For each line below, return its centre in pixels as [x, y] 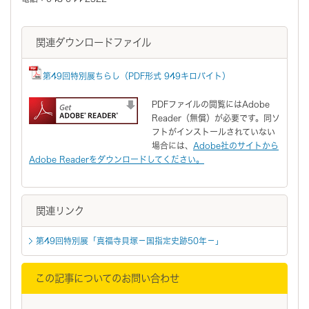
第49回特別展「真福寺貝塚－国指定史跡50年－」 [130, 240]
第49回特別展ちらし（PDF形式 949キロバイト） [137, 76]
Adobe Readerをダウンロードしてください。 [117, 159]
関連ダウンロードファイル [93, 42]
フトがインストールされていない [213, 131]
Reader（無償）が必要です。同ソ [216, 118]
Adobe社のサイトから [236, 145]
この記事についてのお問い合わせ [107, 278]
